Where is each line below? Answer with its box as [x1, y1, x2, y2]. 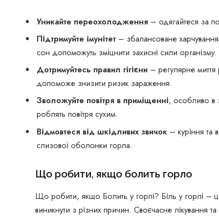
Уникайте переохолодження [37, 15, 148, 27]
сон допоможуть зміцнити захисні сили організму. [37, 46, 217, 58]
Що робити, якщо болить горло [35, 168, 192, 180]
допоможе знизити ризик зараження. [37, 77, 172, 89]
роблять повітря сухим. [37, 108, 118, 120]
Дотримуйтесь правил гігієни [37, 64, 148, 75]
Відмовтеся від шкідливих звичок [37, 125, 167, 137]
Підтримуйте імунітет [37, 32, 118, 44]
